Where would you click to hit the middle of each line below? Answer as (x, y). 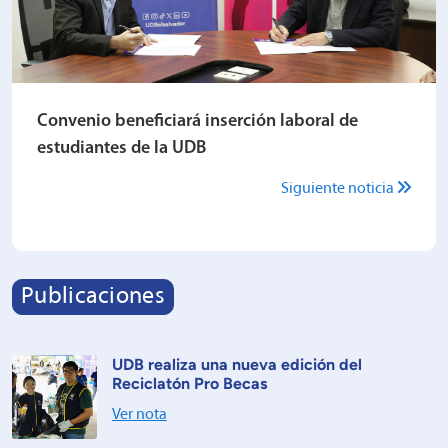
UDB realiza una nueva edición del (236, 364)
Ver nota (139, 414)
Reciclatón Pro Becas (189, 383)
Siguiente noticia (339, 188)
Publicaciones (93, 296)
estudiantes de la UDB (121, 148)
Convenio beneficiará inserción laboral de (197, 121)
